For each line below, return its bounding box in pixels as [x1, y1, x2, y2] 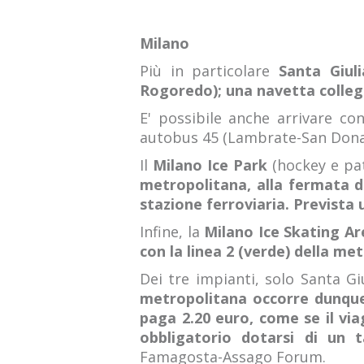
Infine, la [140, 222, 205, 241]
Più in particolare [140, 61, 271, 80]
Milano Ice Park [153, 155, 273, 175]
